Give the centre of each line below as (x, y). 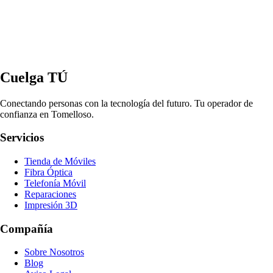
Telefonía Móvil (55, 183)
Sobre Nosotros (54, 252)
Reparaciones (50, 194)
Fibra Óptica (48, 172)
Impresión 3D (51, 205)
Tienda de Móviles (60, 161)
